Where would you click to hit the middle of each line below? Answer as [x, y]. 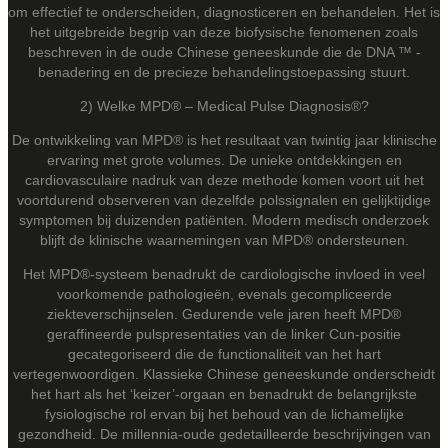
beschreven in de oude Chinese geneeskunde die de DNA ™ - [224, 51]
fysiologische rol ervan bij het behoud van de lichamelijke [224, 413]
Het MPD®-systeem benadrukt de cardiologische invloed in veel [224, 273]
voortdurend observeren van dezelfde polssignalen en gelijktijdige [224, 199]
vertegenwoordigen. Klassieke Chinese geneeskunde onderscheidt [224, 373]
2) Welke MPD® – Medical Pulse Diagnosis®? [224, 105]
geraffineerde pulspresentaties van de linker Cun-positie [224, 333]
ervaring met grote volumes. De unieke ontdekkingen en [224, 159]
